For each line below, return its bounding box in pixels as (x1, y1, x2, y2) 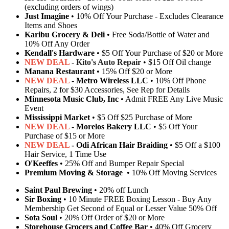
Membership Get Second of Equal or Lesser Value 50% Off (25, 203, 217, 213)
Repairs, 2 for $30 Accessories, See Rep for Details (25, 85, 190, 94)
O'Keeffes (25, 158, 58, 168)
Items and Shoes (25, 20, 77, 30)
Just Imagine (25, 11, 69, 20)
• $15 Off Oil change (143, 57, 213, 66)
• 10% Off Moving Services (123, 168, 217, 177)
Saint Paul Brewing (25, 185, 92, 194)
